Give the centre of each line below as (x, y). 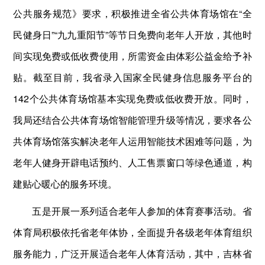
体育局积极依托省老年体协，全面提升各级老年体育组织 (132, 232)
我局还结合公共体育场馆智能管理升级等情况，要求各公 (132, 119)
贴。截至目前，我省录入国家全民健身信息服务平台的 (132, 77)
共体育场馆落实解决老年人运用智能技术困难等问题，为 (132, 141)
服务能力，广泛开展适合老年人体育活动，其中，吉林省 (132, 253)
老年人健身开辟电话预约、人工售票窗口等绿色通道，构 (132, 162)
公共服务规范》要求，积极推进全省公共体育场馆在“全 (132, 13)
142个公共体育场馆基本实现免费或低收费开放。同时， (132, 98)
